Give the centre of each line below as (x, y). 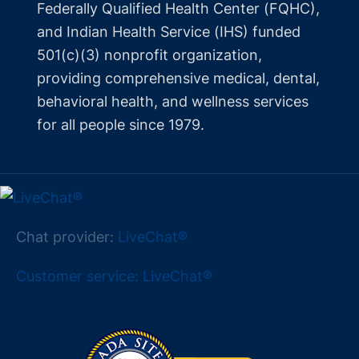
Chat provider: (67, 237)
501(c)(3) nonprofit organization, (149, 55)
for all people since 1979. (121, 125)
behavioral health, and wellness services (173, 102)
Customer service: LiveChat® (114, 276)
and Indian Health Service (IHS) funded (169, 32)
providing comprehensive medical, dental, (178, 79)
